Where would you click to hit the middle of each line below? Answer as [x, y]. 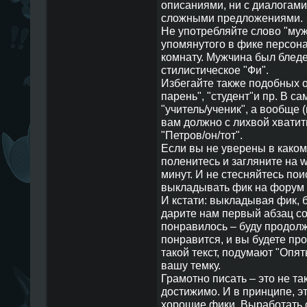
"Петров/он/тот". [201, 135]
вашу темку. [191, 265]
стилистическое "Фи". [214, 70]
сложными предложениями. [232, 18]
